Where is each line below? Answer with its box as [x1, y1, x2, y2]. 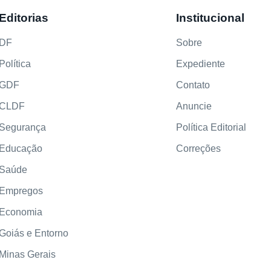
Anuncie [175, 101, 212, 112]
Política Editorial [175, 122, 246, 133]
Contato [175, 80, 210, 91]
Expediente [175, 59, 225, 70]
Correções [175, 143, 221, 154]
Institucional [175, 11, 244, 25]
